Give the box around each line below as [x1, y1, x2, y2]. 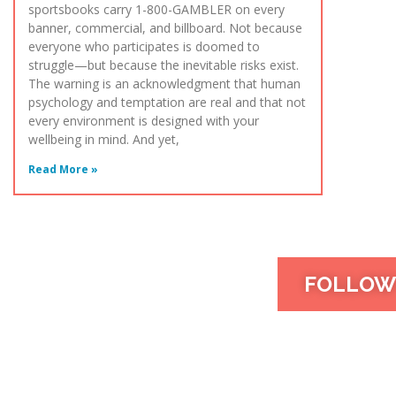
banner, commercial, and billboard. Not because [28, 19, 302, 37]
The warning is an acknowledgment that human [28, 75, 301, 93]
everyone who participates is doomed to [28, 38, 260, 56]
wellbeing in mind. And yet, [28, 131, 179, 148]
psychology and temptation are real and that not [28, 94, 306, 111]
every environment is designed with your [28, 112, 259, 130]
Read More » [28, 162, 98, 178]
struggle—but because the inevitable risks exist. [28, 57, 299, 74]
